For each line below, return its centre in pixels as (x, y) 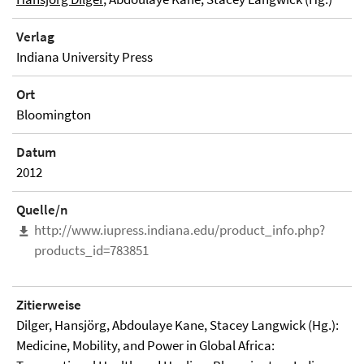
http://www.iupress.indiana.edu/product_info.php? (180, 230)
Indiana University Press (84, 56)
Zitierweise (49, 304)
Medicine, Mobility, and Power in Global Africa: (145, 345)
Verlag (35, 36)
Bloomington (54, 114)
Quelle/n (42, 209)
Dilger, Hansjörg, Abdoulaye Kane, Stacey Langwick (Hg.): (178, 325)
